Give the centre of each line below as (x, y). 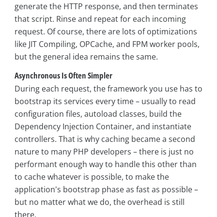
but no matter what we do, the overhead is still (100, 202)
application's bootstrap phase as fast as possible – (106, 190)
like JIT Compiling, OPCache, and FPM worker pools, (107, 44)
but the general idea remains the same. (86, 56)
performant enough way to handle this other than (106, 164)
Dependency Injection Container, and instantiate (103, 127)
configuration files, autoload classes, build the (98, 114)
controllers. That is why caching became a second (105, 139)
